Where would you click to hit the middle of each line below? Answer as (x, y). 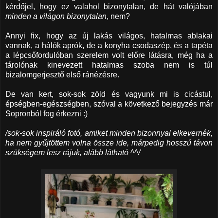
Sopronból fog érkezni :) (46, 114)
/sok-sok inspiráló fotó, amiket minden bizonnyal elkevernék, (109, 133)
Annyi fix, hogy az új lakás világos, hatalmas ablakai (109, 36)
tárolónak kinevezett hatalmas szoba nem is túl (109, 65)
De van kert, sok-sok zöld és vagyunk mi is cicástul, (109, 94)
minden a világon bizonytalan (56, 17)
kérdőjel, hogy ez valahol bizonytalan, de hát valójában (109, 7)
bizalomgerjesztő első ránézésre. (62, 75)
